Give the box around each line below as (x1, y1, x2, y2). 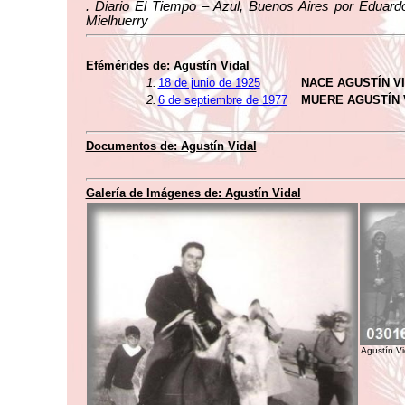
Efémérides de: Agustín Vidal (85, 59, 250, 72)
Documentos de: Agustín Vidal (85, 139, 257, 153)
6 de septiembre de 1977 (157, 93, 287, 107)
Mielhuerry (85, 14, 148, 28)
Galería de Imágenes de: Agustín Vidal (85, 186, 301, 200)
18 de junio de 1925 (157, 76, 260, 89)
